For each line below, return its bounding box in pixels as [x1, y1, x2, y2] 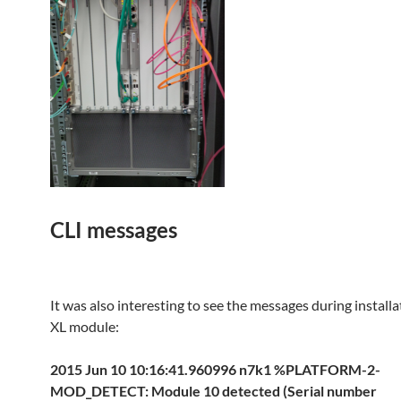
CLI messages [50, 217, 177, 243]
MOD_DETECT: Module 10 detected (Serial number [50, 382, 377, 399]
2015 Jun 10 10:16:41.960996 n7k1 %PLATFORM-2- [50, 361, 380, 378]
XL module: [50, 318, 119, 335]
